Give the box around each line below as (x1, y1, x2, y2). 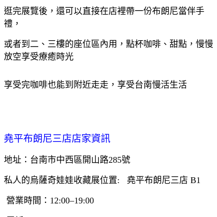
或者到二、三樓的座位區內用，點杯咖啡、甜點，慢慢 (4, 39, 213, 49)
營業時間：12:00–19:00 (4, 195, 94, 205)
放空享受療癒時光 (4, 51, 74, 62)
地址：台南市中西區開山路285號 (4, 155, 130, 165)
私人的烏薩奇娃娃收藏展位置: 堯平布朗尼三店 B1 (4, 175, 201, 185)
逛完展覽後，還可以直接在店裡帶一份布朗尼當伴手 (4, 6, 204, 16)
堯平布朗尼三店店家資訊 (4, 133, 110, 144)
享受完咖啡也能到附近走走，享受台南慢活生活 (4, 79, 187, 90)
